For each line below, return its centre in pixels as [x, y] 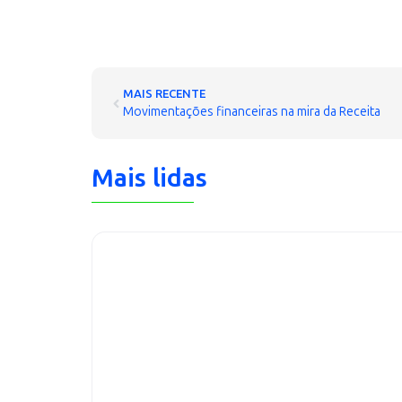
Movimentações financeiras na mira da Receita [252, 112]
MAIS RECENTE [164, 94]
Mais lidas [149, 178]
